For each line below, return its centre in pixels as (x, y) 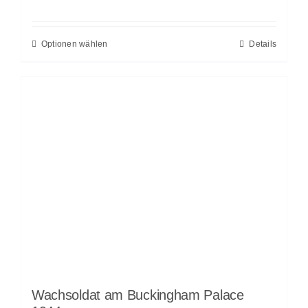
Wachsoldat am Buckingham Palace (137, 295)
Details (263, 44)
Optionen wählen (74, 44)
